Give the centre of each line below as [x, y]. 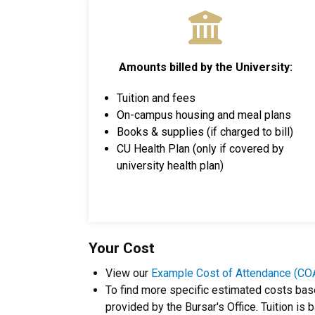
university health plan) [170, 166]
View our [128, 273]
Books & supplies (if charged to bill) [205, 132]
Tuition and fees [156, 98]
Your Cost [122, 248]
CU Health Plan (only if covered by [200, 149]
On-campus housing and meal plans [204, 115]
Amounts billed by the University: [205, 67]
